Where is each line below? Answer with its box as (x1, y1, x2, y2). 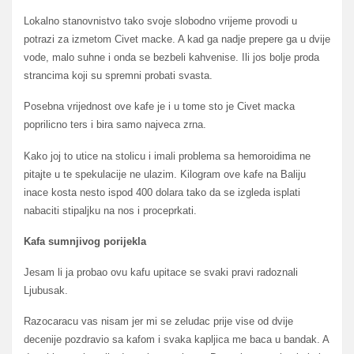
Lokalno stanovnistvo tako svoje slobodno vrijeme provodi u (24, 15, 297, 28)
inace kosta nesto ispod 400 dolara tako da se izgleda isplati (24, 186, 300, 198)
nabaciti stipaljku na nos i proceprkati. (24, 204, 197, 217)
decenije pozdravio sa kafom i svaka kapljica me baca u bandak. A (24, 333, 329, 346)
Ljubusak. (24, 284, 68, 297)
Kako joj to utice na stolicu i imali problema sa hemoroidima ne (24, 149, 311, 162)
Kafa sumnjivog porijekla (24, 235, 146, 247)
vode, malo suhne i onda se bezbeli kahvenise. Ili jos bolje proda (24, 51, 319, 64)
